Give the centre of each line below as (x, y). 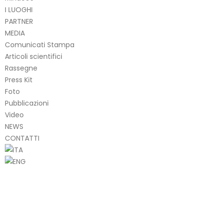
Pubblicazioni (27, 103)
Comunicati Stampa (40, 45)
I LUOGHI (19, 10)
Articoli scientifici (34, 56)
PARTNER (19, 21)
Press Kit (19, 80)
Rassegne (21, 68)
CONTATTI (22, 138)
